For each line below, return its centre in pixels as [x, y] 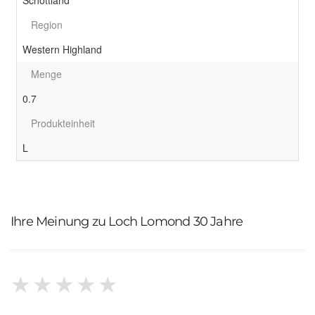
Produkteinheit [63, 123]
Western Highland [62, 49]
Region [47, 25]
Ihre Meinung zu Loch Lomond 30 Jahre [127, 221]
